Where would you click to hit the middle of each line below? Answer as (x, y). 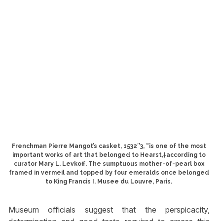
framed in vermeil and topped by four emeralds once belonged (109, 173)
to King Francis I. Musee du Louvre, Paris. (109, 182)
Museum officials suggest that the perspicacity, (109, 209)
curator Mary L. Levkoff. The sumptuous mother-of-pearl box (109, 164)
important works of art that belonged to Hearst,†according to (109, 155)
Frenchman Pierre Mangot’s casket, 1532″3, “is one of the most (109, 146)
